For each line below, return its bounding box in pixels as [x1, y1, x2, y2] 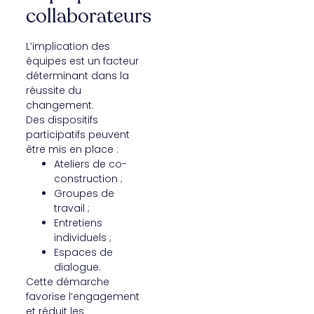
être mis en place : [25, 142, 118, 156]
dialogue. [53, 259, 101, 274]
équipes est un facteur [25, 53, 139, 68]
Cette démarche [25, 274, 109, 289]
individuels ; [53, 230, 111, 245]
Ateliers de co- [53, 156, 127, 171]
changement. [25, 97, 94, 112]
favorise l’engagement [25, 289, 139, 303]
